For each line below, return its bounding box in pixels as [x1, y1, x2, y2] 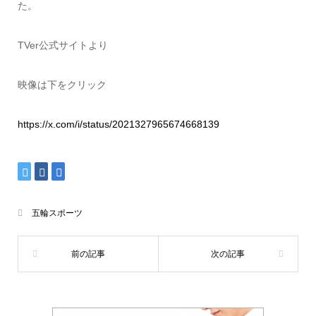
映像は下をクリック [17, 78, 107, 90]
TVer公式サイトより [17, 39, 108, 51]
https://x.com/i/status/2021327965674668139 [17, 118, 219, 130]
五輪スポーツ [31, 207, 83, 218]
